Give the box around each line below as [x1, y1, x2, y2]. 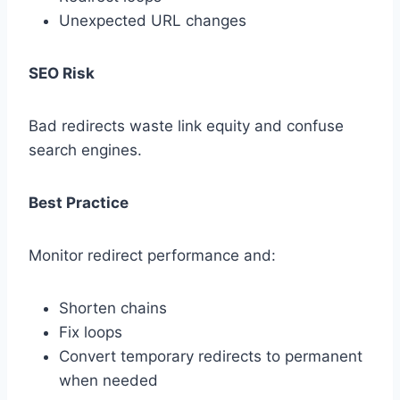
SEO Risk [29, 64, 95, 83]
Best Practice [29, 194, 129, 212]
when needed [59, 371, 158, 390]
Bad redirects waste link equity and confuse [29, 117, 344, 136]
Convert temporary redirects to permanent [59, 347, 362, 366]
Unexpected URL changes [59, 12, 246, 30]
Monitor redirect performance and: [29, 246, 276, 265]
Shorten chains [59, 299, 167, 318]
